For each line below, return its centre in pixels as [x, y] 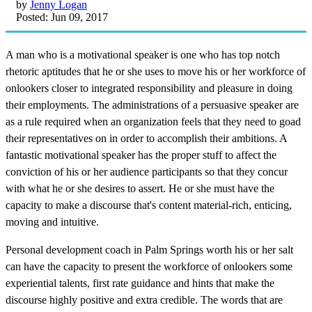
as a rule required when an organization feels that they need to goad [153, 121]
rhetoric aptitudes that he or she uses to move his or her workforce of [156, 71]
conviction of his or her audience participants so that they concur [147, 171]
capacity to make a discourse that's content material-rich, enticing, [149, 205]
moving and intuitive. [52, 221]
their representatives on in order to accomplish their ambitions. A [146, 138]
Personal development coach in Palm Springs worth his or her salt [149, 249]
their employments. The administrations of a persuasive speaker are [152, 104]
